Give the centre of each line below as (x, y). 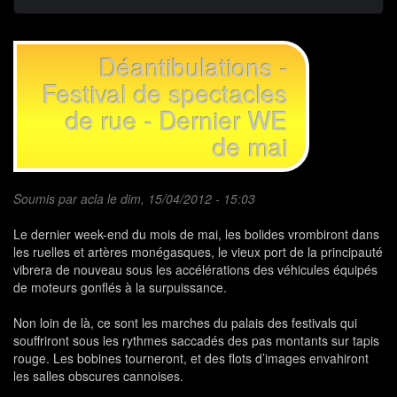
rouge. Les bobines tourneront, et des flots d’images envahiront (191, 358)
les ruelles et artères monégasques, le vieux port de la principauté (198, 252)
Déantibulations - (194, 67)
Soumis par (47, 199)
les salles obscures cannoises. (98, 376)
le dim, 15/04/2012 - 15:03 (179, 199)
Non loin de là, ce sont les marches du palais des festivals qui (185, 323)
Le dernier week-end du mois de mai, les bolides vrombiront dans (196, 234)
